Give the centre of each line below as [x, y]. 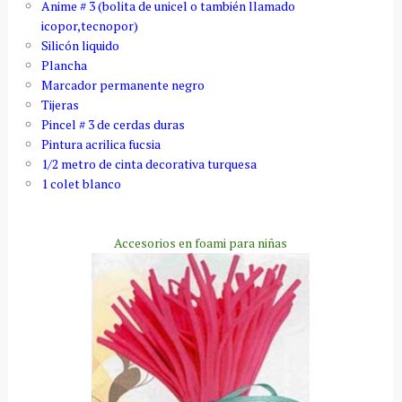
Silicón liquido [80, 45]
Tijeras [60, 104]
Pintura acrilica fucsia [100, 144]
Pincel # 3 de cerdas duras [113, 124]
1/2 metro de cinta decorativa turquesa [149, 163]
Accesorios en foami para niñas [201, 242]
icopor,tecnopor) [89, 25]
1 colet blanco [81, 183]
